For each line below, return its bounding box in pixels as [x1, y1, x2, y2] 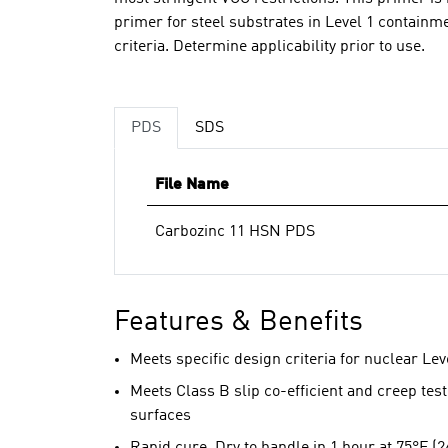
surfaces [130, 407, 191, 424]
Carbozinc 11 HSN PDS [155, 223, 315, 240]
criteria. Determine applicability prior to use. [114, 38, 425, 55]
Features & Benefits [114, 308, 363, 337]
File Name [155, 176, 229, 193]
